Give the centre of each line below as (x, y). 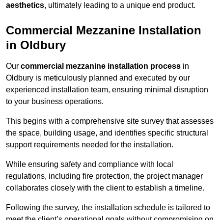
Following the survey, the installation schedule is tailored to (108, 208)
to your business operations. (55, 102)
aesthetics (25, 5)
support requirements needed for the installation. (90, 145)
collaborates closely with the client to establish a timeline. (105, 188)
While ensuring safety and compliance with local (90, 165)
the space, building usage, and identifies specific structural (107, 133)
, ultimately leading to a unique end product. (120, 5)
